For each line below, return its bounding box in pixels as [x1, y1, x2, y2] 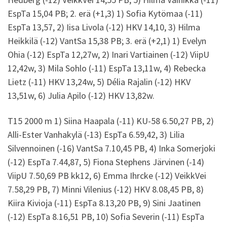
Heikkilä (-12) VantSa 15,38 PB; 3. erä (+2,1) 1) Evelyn [8, 35, 206, 47]
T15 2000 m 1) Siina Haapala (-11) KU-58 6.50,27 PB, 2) [8, 115, 214, 127]
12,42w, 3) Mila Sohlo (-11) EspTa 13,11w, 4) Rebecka [8, 62, 206, 74]
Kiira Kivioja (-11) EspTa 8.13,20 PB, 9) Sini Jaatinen [8, 197, 201, 209]
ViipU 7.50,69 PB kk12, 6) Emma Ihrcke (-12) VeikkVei [8, 169, 206, 181]
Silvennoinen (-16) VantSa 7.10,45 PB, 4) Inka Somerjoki [8, 142, 215, 154]
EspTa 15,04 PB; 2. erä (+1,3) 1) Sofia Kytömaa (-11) [8, 8, 203, 20]
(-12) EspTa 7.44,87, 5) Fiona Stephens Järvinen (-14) [8, 156, 204, 168]
